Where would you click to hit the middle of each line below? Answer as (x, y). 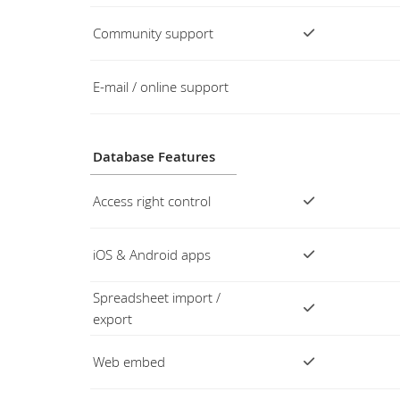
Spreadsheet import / (156, 297)
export (112, 319)
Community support (153, 33)
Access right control (151, 201)
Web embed (129, 362)
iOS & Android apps (151, 254)
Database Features (154, 156)
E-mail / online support (160, 87)
